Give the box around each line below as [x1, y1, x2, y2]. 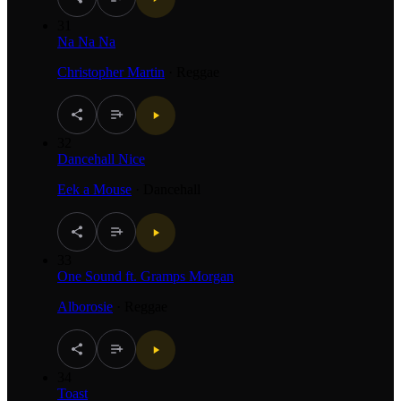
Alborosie [57, 298, 113, 314]
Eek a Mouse [57, 181, 132, 197]
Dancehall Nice [57, 150, 145, 166]
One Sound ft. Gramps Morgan [57, 268, 234, 284]
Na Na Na [57, 33, 115, 49]
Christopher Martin [57, 64, 165, 80]
